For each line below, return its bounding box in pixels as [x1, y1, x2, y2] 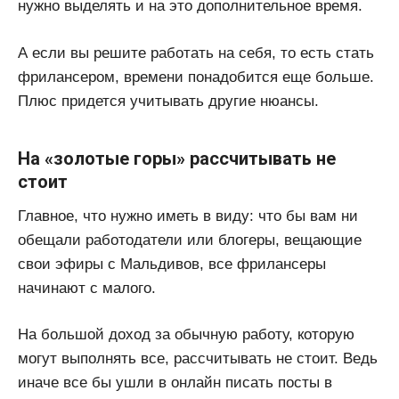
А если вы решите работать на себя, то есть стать [18, 44, 374, 61]
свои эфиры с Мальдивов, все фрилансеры [18, 255, 326, 273]
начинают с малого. [18, 279, 156, 297]
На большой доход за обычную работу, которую [18, 326, 354, 344]
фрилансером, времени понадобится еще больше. [18, 68, 374, 85]
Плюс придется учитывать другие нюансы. [18, 92, 319, 110]
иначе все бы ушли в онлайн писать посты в [18, 374, 332, 392]
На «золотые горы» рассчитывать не [18, 147, 336, 169]
